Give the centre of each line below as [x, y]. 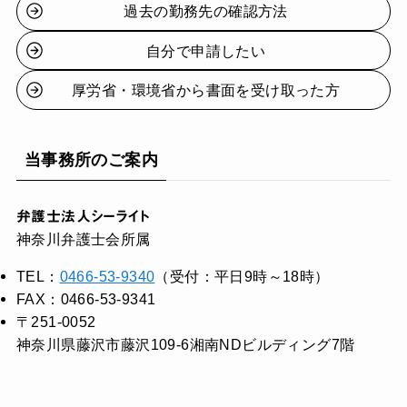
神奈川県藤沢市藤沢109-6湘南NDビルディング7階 [185, 344]
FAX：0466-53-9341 [86, 298]
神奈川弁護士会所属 [83, 238]
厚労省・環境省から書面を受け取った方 [206, 89]
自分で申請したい [206, 50]
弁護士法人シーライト [83, 216]
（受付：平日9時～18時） [242, 276]
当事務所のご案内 [91, 159]
